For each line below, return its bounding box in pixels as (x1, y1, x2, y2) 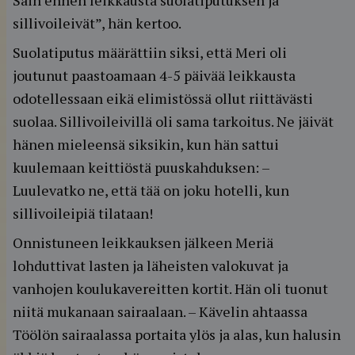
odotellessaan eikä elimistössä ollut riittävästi (13, 89, 313, 108)
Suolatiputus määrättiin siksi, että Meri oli (13, 43, 287, 62)
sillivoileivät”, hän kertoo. (13, 13, 181, 32)
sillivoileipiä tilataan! (13, 204, 153, 223)
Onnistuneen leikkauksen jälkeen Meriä (13, 233, 273, 252)
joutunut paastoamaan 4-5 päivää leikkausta (13, 66, 296, 85)
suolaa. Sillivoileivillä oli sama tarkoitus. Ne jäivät (13, 112, 334, 131)
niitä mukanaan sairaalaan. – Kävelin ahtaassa (13, 302, 307, 321)
